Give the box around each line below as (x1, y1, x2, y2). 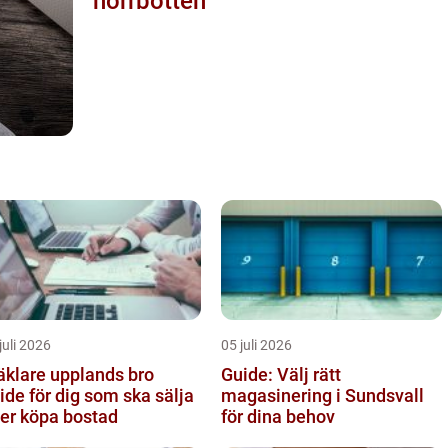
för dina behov (221, 405, 335, 427)
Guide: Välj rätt (221, 363, 341, 385)
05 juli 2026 (221, 336, 292, 353)
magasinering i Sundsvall (221, 384, 424, 406)
